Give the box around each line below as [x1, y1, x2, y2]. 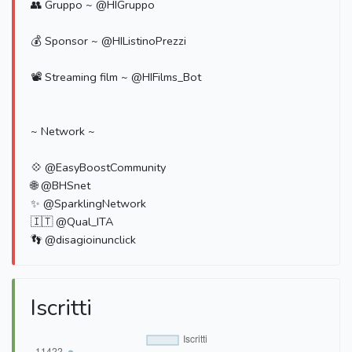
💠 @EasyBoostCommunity [31, 159, 166, 176]
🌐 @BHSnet [31, 178, 90, 194]
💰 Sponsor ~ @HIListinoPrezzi [31, 33, 186, 49]
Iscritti [31, 292, 92, 324]
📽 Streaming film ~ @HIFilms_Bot [31, 69, 201, 86]
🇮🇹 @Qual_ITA [31, 214, 113, 230]
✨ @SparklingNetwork [31, 196, 146, 212]
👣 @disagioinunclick [31, 232, 136, 248]
